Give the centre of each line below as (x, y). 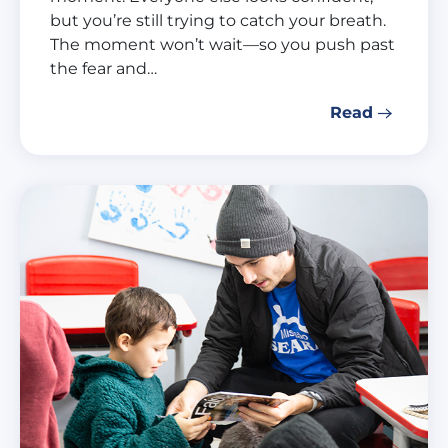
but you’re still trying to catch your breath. (218, 21)
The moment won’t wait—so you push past (222, 45)
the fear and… (103, 69)
